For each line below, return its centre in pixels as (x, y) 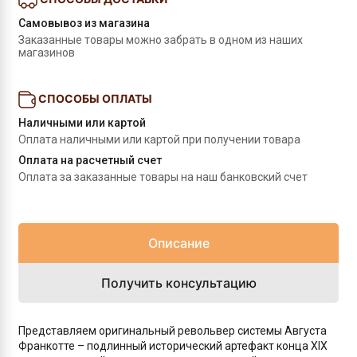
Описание (178, 243)
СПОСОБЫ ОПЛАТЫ (95, 98)
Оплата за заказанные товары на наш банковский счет (163, 177)
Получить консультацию (178, 283)
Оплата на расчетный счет (90, 160)
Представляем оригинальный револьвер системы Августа (173, 331)
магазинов (47, 53)
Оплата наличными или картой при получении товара (159, 139)
